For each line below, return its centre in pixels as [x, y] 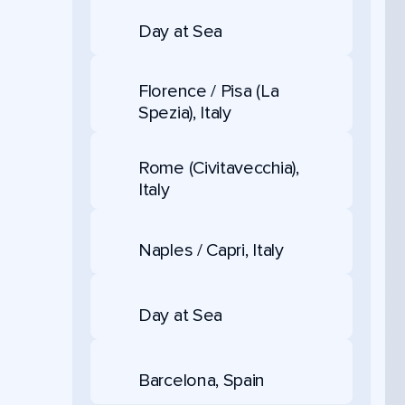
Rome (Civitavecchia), [219, 168]
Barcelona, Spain [202, 380]
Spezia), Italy [185, 113]
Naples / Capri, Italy [211, 250]
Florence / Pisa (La [209, 91]
